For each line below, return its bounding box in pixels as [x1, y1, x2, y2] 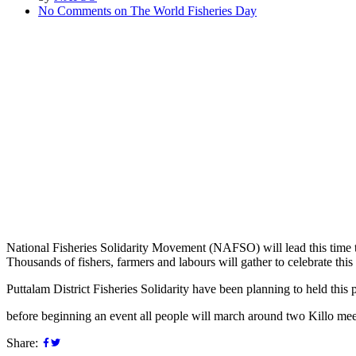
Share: [6, 335, 41, 350]
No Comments [38, 3, 111, 17]
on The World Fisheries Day [111, 3, 257, 17]
